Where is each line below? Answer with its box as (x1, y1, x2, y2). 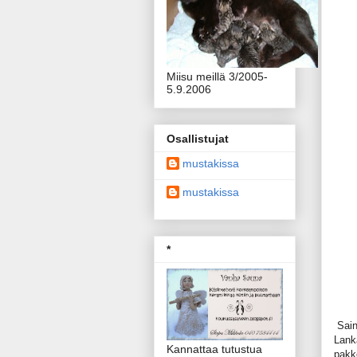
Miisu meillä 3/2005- (167, 70, 268, 84)
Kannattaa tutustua (167, 342, 262, 355)
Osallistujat (167, 131, 229, 145)
